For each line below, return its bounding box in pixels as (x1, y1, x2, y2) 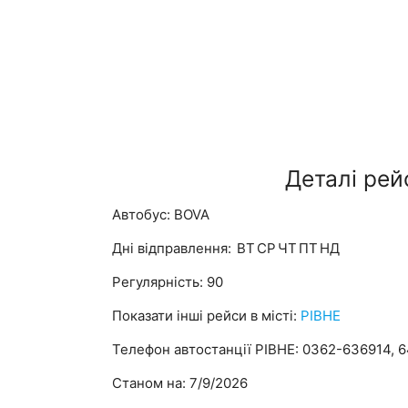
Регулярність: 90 (112, 273, 224, 291)
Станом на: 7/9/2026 (112, 374, 249, 393)
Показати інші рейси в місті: (112, 307, 301, 325)
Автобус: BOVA (112, 206, 210, 224)
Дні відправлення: (112, 240, 236, 258)
